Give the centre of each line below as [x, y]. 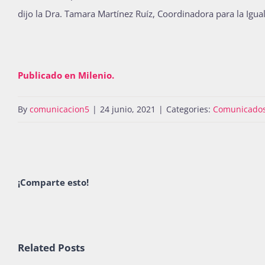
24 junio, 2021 [128, 109]
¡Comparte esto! [53, 182]
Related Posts [51, 247]
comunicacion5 [59, 109]
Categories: [190, 109]
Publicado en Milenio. [66, 75]
